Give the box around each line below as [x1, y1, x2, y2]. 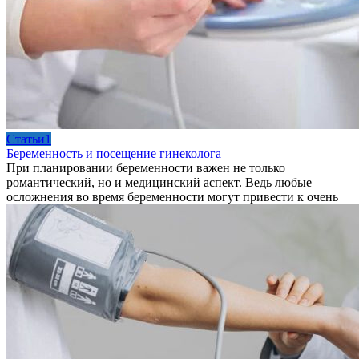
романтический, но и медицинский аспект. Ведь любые [6, 175, 312, 189]
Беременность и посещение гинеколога [6, 146, 221, 160]
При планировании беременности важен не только [6, 160, 285, 175]
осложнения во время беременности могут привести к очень [6, 189, 338, 204]
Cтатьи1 [6, 131, 51, 146]
